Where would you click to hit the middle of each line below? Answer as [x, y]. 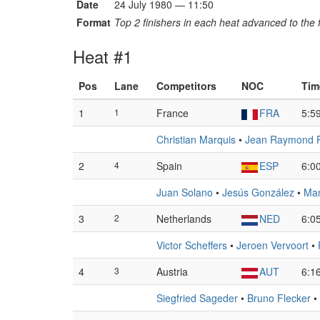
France [172, 113]
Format [94, 22]
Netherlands [184, 219]
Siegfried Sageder [197, 298]
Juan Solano [185, 192]
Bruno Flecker [279, 298]
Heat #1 [102, 56]
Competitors [186, 86]
